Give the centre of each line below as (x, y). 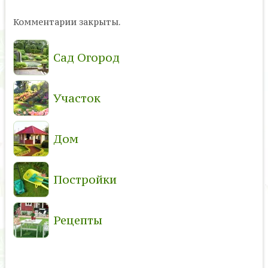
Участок (77, 98)
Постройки (85, 179)
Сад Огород (86, 57)
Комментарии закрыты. (67, 22)
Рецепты (77, 220)
